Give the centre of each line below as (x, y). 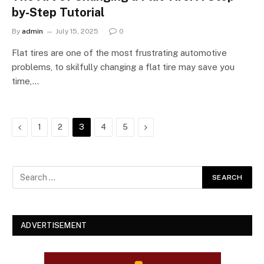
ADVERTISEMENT (54, 225)
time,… (25, 81)
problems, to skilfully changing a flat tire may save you (123, 67)
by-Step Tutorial (58, 12)
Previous (37, 127)
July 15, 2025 (77, 31)
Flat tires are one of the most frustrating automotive (119, 53)
